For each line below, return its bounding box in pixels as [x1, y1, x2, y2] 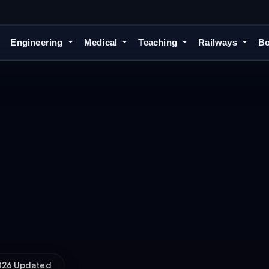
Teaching [138, 37, 180, 48]
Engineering [10, 37, 65, 48]
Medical [83, 37, 120, 48]
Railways [198, 37, 240, 48]
